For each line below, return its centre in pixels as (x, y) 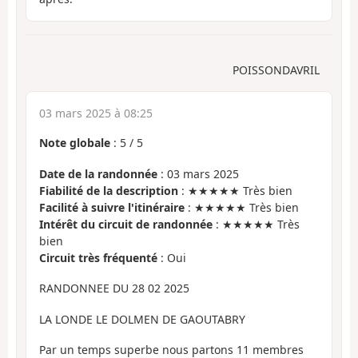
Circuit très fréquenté (98, 257)
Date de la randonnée (98, 173)
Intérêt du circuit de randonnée (126, 224)
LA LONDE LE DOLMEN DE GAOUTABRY (142, 319)
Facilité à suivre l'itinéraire (112, 207)
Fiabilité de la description (109, 190)
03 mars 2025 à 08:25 (96, 113)
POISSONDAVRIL (276, 70)
